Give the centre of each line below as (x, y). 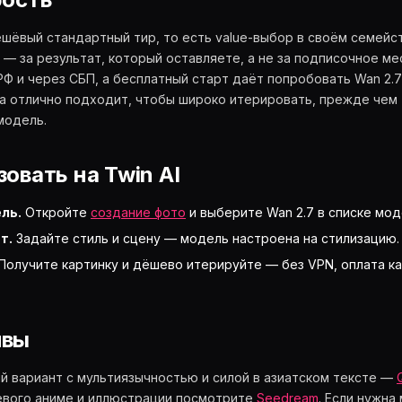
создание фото (138, 212)
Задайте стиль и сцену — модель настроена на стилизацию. (206, 238)
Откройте (56, 212)
